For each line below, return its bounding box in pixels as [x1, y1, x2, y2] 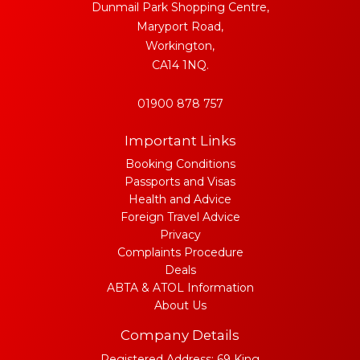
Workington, [145, 38, 215, 53]
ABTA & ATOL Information [106, 280, 254, 295]
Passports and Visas [125, 174, 235, 189]
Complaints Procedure [117, 244, 243, 260]
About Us [153, 297, 207, 313]
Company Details [121, 326, 239, 343]
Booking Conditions [125, 156, 235, 171]
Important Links [124, 132, 236, 149]
